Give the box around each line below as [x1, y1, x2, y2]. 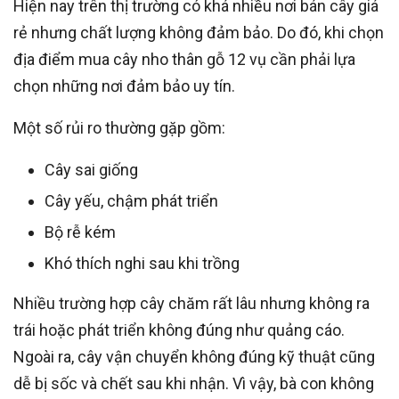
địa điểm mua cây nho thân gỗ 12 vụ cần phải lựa [13, 50, 355, 69]
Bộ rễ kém [45, 223, 116, 242]
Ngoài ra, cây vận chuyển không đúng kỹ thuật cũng [13, 347, 375, 367]
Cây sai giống [45, 160, 138, 180]
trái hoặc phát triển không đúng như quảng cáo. [13, 321, 345, 340]
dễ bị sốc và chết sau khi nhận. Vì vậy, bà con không [13, 374, 374, 394]
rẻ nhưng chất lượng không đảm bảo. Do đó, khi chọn [13, 23, 384, 43]
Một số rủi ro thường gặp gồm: [13, 118, 225, 138]
